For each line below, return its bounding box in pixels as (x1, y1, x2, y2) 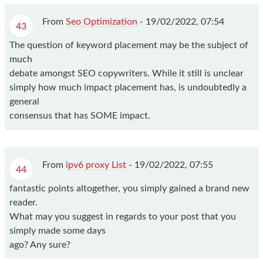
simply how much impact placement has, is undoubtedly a (9, 83, 247, 93)
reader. (9, 197, 38, 207)
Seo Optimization (66, 17, 137, 27)
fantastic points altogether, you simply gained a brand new (9, 183, 249, 193)
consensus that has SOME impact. (9, 111, 150, 121)
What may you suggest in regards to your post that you (9, 211, 236, 221)
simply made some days (9, 225, 106, 235)
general (9, 97, 39, 107)
